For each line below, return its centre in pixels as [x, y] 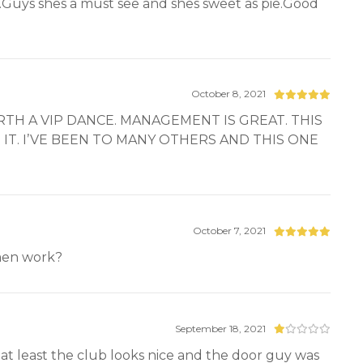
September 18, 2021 [221, 328]
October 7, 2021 [230, 231]
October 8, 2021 [229, 94]
